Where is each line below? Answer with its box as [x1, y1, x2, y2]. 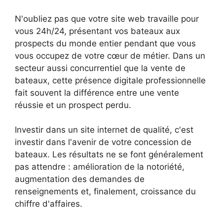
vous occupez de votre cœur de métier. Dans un [15, 50, 205, 61]
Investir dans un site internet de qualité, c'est [15, 125, 193, 135]
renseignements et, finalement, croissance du [15, 186, 196, 197]
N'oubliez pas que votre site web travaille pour [15, 13, 199, 24]
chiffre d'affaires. [15, 199, 82, 209]
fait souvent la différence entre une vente [15, 87, 179, 98]
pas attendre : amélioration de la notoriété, [15, 162, 184, 172]
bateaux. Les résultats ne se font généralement [15, 149, 203, 160]
